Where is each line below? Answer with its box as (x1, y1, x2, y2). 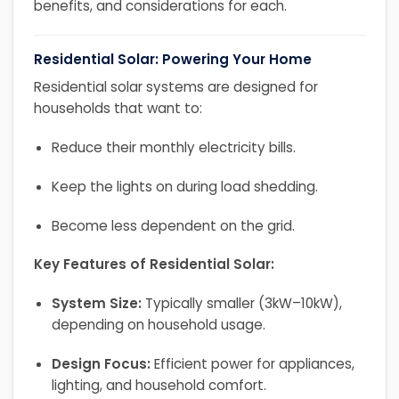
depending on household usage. (51, 315, 265, 335)
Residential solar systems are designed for (33, 77, 318, 97)
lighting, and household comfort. (51, 375, 266, 395)
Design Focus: (51, 354, 151, 373)
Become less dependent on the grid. (51, 216, 295, 235)
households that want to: (33, 99, 202, 118)
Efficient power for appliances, (150, 354, 354, 373)
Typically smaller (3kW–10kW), (141, 294, 342, 313)
